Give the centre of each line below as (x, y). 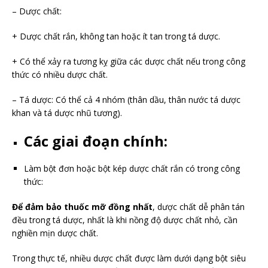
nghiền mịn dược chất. (55, 233)
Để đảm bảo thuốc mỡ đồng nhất (82, 207)
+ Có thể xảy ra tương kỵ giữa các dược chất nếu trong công (129, 62)
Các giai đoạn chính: (96, 141)
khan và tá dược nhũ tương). (67, 113)
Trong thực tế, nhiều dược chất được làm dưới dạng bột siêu (129, 258)
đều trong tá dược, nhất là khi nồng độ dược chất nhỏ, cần (125, 220)
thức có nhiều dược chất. (60, 75)
